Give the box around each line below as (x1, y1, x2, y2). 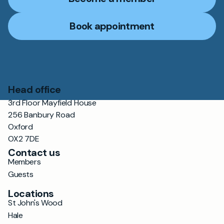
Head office (8, 83, 61, 96)
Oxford (8, 121, 33, 132)
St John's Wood (8, 197, 62, 208)
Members (8, 156, 41, 167)
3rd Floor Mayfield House (8, 97, 97, 108)
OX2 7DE (8, 133, 39, 144)
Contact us (8, 146, 60, 159)
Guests (8, 169, 33, 179)
